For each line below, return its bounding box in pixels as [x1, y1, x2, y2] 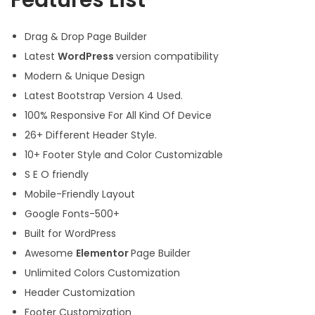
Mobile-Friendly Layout [25, 187, 135, 202]
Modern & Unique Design [25, 69, 145, 84]
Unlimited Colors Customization [25, 266, 180, 281]
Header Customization [25, 285, 135, 300]
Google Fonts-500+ [25, 207, 120, 221]
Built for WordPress [25, 226, 116, 241]
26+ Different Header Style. [25, 128, 157, 143]
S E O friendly [25, 167, 89, 182]
